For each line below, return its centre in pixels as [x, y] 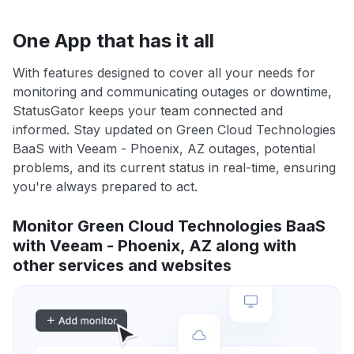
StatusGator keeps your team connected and [148, 110]
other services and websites [122, 265]
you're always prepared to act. [105, 186]
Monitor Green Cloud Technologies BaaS [169, 226]
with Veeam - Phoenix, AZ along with [154, 245]
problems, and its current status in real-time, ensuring [174, 167]
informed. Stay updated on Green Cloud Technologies [174, 129]
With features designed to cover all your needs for [164, 72]
